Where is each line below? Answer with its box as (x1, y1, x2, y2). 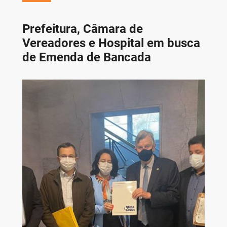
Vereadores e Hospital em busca (22, 35, 200, 50)
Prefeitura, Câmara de (22, 21, 143, 36)
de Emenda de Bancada (22, 50, 151, 64)
